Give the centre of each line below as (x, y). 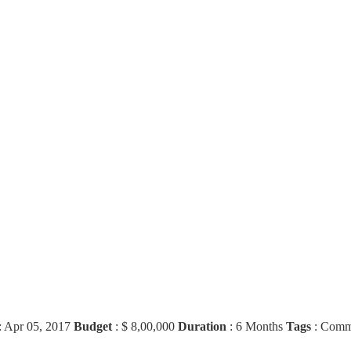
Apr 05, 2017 (38, 326)
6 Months (259, 326)
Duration (204, 326)
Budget (94, 326)
